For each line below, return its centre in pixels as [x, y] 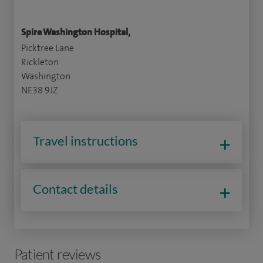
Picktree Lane [48, 48]
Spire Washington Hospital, [76, 32]
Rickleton [40, 62]
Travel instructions [85, 140]
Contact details [75, 188]
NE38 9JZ [40, 90]
